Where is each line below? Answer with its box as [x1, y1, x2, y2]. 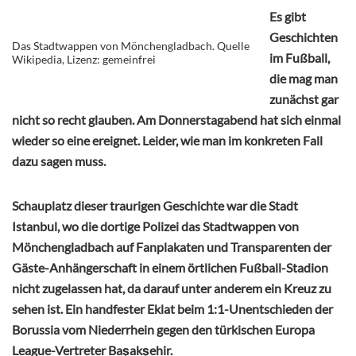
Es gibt [269, 9, 306, 25]
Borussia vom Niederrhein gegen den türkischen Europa [12, 322, 315, 338]
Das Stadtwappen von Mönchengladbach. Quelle [12, 39, 250, 53]
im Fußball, [269, 50, 330, 66]
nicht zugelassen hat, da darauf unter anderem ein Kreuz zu [12, 281, 331, 296]
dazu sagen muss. [12, 153, 106, 169]
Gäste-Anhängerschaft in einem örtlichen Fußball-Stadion [12, 260, 328, 276]
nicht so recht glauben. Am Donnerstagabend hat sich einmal [12, 112, 341, 128]
